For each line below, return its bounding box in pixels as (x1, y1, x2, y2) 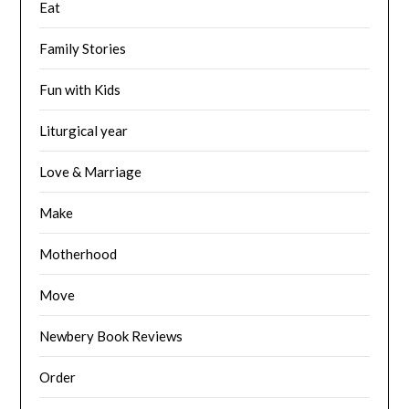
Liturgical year (39, 121, 129, 139)
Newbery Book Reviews (39, 327, 184, 344)
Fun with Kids (39, 80, 121, 98)
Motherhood (39, 245, 118, 262)
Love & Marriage (39, 163, 142, 180)
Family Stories (39, 39, 127, 57)
